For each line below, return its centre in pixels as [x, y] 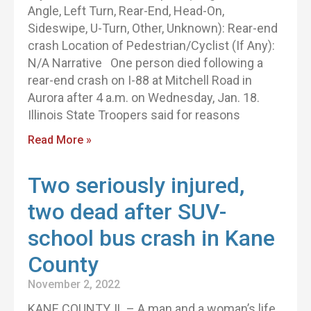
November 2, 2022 [74, 284]
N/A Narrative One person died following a [145, 63]
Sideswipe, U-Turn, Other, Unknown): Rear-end [153, 28]
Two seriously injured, [136, 185]
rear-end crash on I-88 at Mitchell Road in [140, 80]
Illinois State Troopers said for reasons [134, 115]
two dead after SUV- [127, 212]
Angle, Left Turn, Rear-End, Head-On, [126, 11]
